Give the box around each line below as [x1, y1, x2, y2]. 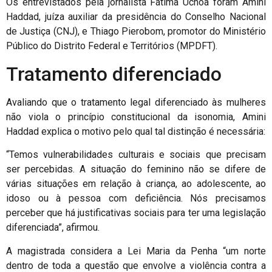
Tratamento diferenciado [6, 62, 222, 86]
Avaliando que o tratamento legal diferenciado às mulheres [6, 96, 266, 108]
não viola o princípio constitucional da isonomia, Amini [6, 110, 266, 123]
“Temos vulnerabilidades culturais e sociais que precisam [6, 149, 266, 161]
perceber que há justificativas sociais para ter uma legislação [6, 207, 266, 219]
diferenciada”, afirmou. [6, 222, 100, 234]
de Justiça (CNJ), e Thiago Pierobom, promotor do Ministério [6, 25, 266, 38]
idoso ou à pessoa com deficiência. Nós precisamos [6, 192, 266, 205]
